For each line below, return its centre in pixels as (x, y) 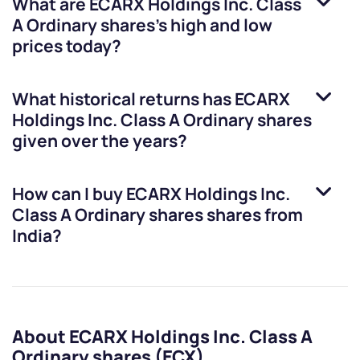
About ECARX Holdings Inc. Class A (162, 337)
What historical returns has (123, 99)
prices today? (67, 46)
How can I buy (69, 194)
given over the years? (100, 141)
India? (37, 236)
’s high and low (214, 25)
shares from (253, 215)
